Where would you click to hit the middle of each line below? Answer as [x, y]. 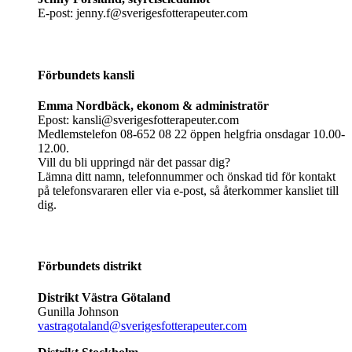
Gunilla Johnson [78, 311]
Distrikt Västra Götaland [104, 297]
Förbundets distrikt [90, 266]
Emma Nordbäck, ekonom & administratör [153, 105]
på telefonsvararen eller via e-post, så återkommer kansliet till [188, 190]
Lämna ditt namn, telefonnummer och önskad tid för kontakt [187, 176]
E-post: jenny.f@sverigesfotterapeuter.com [143, 13]
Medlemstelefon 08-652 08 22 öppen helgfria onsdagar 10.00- [191, 134]
